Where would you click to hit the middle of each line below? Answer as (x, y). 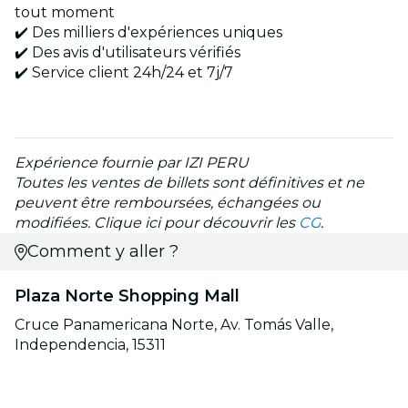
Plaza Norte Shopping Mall (127, 296)
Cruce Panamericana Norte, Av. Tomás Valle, (174, 325)
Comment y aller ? (102, 252)
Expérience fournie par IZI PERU (132, 163)
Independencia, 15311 (90, 345)
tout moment (65, 13)
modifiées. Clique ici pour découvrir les (157, 223)
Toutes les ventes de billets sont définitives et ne (189, 183)
